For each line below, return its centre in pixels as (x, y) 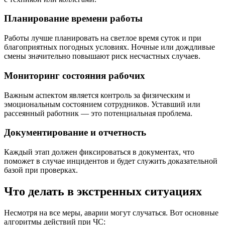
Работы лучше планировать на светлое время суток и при (103, 38)
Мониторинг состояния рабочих (75, 75)
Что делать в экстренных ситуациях (103, 191)
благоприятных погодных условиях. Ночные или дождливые (109, 47)
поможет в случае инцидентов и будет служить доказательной (111, 161)
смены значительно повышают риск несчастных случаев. (102, 56)
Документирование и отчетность (75, 133)
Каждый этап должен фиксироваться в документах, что (99, 152)
